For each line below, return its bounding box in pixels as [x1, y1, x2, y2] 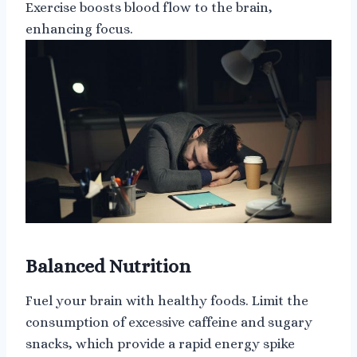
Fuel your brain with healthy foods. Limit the [25, 292, 308, 308]
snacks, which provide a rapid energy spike [25, 335, 295, 351]
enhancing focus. [25, 21, 133, 37]
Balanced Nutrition [25, 254, 190, 277]
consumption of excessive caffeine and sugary [25, 314, 312, 330]
